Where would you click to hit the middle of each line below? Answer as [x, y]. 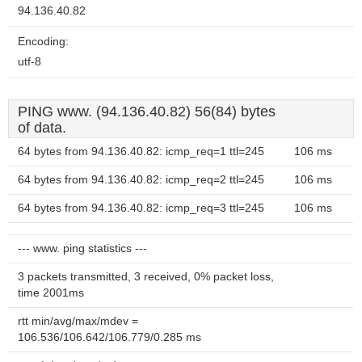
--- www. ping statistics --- [82, 248]
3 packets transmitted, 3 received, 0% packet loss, [146, 277]
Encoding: [43, 42]
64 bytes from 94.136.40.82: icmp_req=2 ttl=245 [141, 180]
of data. [42, 128]
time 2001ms [51, 293]
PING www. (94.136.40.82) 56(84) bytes [147, 112]
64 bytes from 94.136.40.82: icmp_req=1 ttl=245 [141, 152]
